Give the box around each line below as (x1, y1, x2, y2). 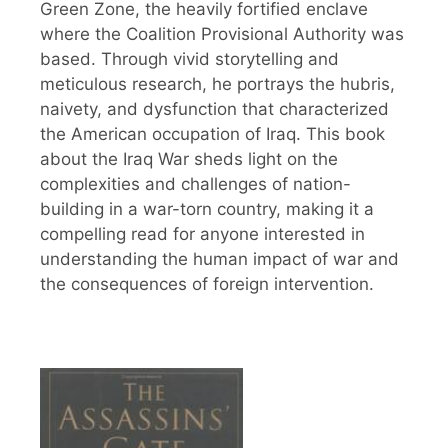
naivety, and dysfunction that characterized (40, 98, 389, 119)
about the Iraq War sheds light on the (40, 148, 338, 169)
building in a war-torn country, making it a (40, 198, 374, 219)
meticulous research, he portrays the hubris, (40, 73, 395, 94)
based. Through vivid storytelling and (40, 48, 339, 69)
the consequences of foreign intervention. (40, 273, 374, 294)
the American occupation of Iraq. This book (40, 123, 385, 144)
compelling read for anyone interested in (40, 223, 365, 244)
